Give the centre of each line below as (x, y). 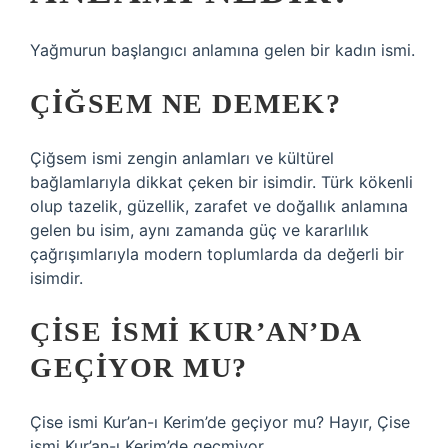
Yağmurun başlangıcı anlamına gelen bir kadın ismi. (222, 50)
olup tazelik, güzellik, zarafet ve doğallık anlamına (219, 206)
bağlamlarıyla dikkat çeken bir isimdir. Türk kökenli (221, 182)
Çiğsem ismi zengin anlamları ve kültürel (182, 158)
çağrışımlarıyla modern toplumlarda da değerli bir (217, 254)
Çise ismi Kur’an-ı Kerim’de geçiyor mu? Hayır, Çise (220, 422)
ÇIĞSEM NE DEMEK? (185, 103)
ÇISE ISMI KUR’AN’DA (195, 331)
